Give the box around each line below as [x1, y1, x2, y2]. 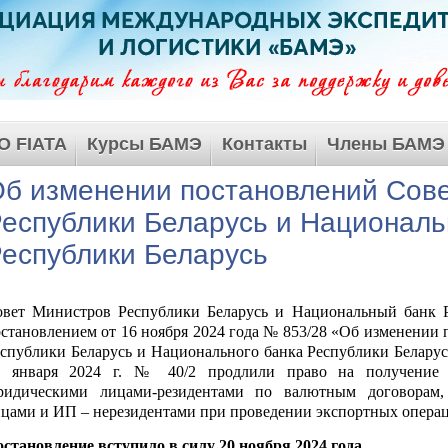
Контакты [222, 134, 307, 154]
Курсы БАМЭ [87, 134, 202, 154]
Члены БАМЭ [327, 134, 445, 154]
